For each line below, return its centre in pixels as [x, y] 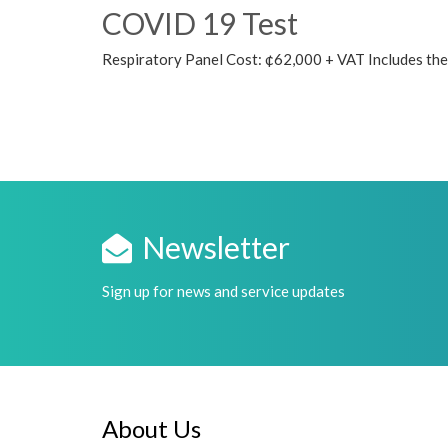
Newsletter [216, 247]
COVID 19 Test [200, 23]
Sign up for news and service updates [223, 291]
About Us [151, 428]
